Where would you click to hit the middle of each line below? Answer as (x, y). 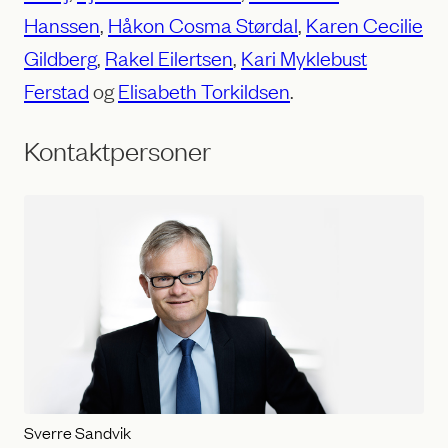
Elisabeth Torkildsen (204, 90)
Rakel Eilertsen (169, 57)
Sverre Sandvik (77, 431)
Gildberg (60, 57)
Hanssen (62, 24)
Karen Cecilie (364, 24)
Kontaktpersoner (117, 151)
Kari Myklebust (304, 57)
